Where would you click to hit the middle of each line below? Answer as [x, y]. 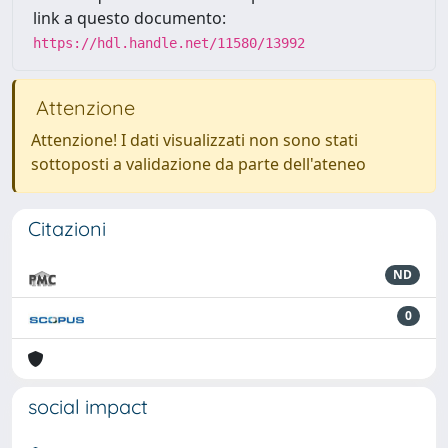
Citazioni [67, 228]
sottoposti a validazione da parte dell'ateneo [198, 164]
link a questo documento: [129, 18]
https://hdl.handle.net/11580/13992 [169, 43]
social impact [88, 406]
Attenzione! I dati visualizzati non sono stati [194, 140]
